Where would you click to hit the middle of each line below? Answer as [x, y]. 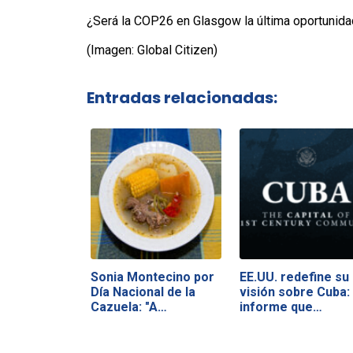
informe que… [281, 307]
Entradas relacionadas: [182, 97]
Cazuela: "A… [128, 307]
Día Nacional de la [143, 292]
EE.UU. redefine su [294, 277]
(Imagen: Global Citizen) [152, 50]
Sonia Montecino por [152, 277]
